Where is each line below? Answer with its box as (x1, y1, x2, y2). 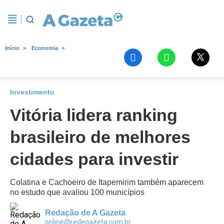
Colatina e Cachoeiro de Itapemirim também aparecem (10, 178, 203, 186)
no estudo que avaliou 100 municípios (10, 188, 144, 196)
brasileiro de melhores (10, 127, 190, 146)
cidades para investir (10, 149, 178, 168)
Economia (31, 45, 58, 51)
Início (5, 45, 19, 51)
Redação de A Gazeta (45, 208, 125, 217)
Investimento (10, 88, 54, 96)
